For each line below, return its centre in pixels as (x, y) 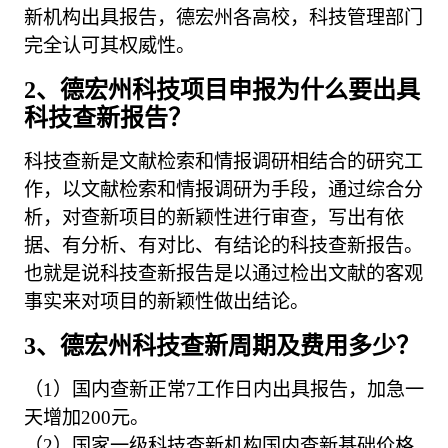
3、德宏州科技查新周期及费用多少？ (222, 345)
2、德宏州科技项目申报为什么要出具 (222, 89)
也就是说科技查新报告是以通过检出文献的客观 (224, 273)
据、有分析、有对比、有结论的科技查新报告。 (224, 245)
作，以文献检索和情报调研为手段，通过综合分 (224, 189)
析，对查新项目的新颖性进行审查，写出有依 (214, 217)
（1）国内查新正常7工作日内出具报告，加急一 (224, 389)
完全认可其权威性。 (110, 45)
